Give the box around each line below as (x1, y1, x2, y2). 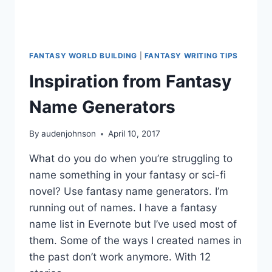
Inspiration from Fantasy (29, 70, 231, 92)
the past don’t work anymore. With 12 (29, 251, 211, 263)
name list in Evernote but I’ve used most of (29, 218, 237, 231)
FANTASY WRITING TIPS (144, 50, 238, 60)
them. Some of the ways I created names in (29, 234, 242, 247)
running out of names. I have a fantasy (29, 202, 217, 214)
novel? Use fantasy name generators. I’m (29, 185, 228, 198)
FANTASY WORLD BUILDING (29, 50, 138, 60)
